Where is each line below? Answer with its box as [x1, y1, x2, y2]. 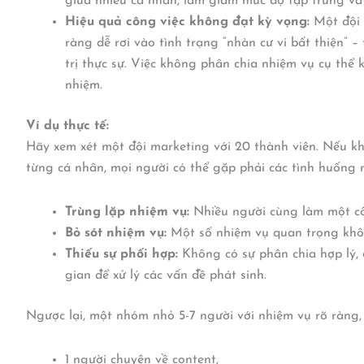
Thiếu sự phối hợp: [65, 248, 178, 261]
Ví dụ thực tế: [26, 119, 109, 132]
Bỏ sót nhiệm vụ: [65, 227, 167, 240]
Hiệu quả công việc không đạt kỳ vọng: [65, 15, 310, 28]
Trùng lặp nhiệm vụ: [65, 206, 189, 219]
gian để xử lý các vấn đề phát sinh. [65, 269, 266, 282]
